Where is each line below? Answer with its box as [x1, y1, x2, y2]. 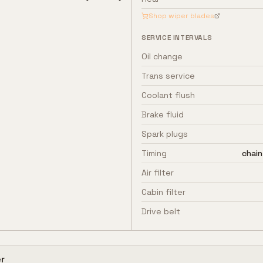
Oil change [141, 51, 183, 62]
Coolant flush [141, 90, 195, 100]
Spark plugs [141, 129, 188, 139]
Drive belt [141, 206, 180, 217]
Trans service [141, 70, 195, 81]
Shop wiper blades [149, 11, 214, 21]
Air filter [141, 167, 174, 178]
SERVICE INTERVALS [141, 33, 213, 42]
